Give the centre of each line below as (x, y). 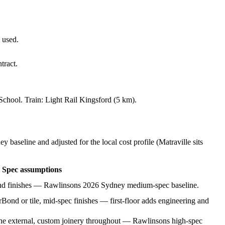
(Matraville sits (179, 142)
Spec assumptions (32, 170)
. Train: (33, 99)
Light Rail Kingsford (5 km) (90, 99)
